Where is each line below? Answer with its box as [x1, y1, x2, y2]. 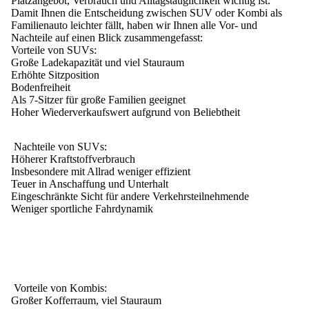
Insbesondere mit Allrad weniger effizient [11, 165, 193, 177]
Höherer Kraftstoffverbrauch [11, 152, 138, 165]
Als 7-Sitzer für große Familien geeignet [11, 93, 188, 106]
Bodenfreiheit [11, 81, 73, 93]
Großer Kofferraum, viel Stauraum [11, 294, 164, 306]
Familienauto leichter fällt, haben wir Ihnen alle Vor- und [11, 19, 257, 31]
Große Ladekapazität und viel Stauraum [11, 56, 187, 68]
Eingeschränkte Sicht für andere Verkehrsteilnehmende [11, 190, 252, 202]
